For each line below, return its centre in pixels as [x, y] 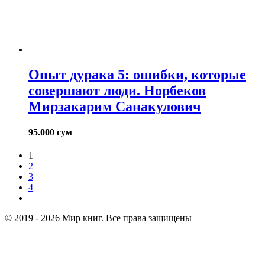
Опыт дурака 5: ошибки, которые [137, 74]
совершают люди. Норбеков [117, 90]
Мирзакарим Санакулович [115, 106]
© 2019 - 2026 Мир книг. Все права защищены [98, 218]
